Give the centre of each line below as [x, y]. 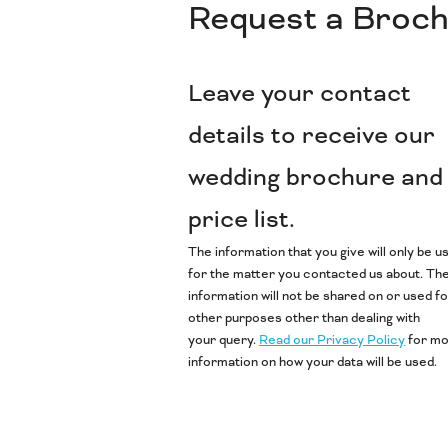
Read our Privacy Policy [332, 340]
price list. [242, 220]
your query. [224, 340]
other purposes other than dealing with [304, 318]
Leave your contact [300, 94]
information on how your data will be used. [313, 362]
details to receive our [312, 136]
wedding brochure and [316, 178]
